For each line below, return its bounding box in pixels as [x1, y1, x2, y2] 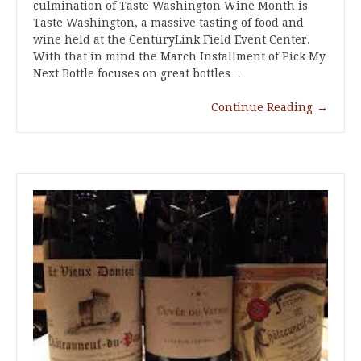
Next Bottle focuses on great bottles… [33, 67, 242, 81]
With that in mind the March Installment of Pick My [33, 50, 326, 64]
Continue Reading [211, 101, 313, 114]
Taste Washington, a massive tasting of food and [33, 16, 304, 30]
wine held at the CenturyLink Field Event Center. [33, 33, 310, 47]
